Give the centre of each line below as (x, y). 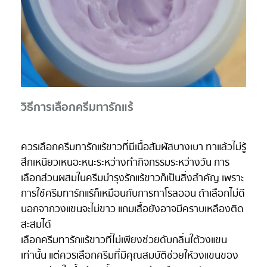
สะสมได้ (36, 224)
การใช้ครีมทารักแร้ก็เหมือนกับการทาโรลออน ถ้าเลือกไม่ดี (133, 193)
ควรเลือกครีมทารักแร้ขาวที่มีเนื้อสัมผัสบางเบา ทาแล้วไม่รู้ (133, 147)
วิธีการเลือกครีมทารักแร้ (77, 107)
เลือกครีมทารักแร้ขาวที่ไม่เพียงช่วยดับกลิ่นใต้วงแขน (124, 240)
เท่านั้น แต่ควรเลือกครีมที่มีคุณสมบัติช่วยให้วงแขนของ (130, 255)
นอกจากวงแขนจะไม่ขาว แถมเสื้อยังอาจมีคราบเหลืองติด (132, 209)
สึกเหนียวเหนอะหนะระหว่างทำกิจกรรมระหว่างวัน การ (125, 162)
